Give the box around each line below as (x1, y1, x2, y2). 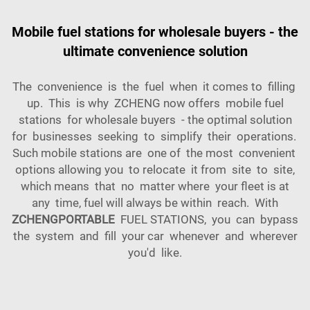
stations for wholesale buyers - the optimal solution (18, 112, 292, 127)
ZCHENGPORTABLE (12, 212, 115, 226)
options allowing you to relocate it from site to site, (15, 162, 295, 176)
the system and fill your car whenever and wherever (12, 228, 298, 243)
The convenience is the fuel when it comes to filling (12, 79, 298, 93)
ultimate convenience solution (62, 42, 248, 60)
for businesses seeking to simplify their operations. (11, 129, 299, 143)
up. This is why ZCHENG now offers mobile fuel (26, 95, 284, 110)
